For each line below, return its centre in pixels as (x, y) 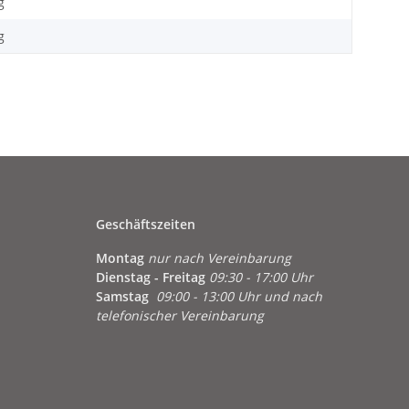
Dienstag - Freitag (150, 278)
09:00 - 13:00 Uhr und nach (239, 297)
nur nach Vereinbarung (219, 258)
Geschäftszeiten (145, 225)
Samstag (122, 297)
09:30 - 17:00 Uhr (261, 278)
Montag (121, 258)
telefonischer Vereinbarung (179, 316)
